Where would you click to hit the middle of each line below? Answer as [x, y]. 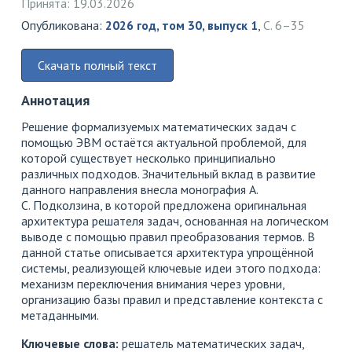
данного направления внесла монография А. [141, 190]
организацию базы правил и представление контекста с [172, 300]
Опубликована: [63, 26]
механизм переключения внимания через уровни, [153, 284]
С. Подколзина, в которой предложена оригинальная [164, 205]
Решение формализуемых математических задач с [159, 127]
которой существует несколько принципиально [148, 158]
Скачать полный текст [97, 66]
